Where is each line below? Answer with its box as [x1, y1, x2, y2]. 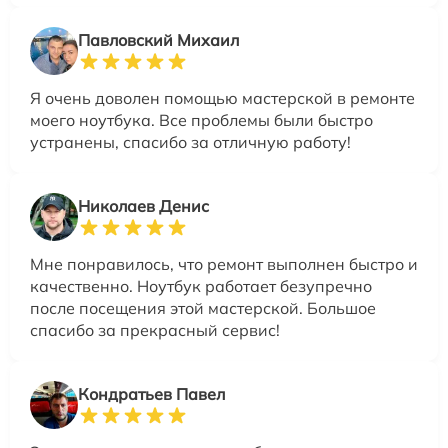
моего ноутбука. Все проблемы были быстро [30, 110, 373, 131]
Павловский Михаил [78, 30, 239, 51]
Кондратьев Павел [78, 384, 225, 405]
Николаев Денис [78, 196, 209, 217]
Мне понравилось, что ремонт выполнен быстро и [30, 254, 418, 275]
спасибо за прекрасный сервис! [30, 320, 280, 341]
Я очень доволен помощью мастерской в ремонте [30, 88, 415, 109]
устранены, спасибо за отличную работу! [30, 132, 351, 153]
